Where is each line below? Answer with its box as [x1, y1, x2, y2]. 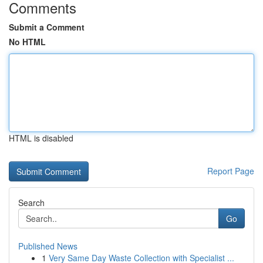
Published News [18, 240, 77, 252]
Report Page [207, 165, 254, 177]
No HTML [9, 36, 46, 48]
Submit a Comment [9, 21, 85, 33]
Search [18, 197, 45, 208]
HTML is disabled [9, 132, 73, 144]
